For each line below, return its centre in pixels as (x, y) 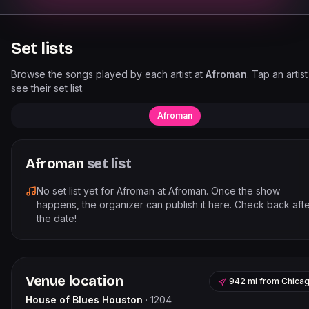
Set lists (42, 48)
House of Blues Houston (84, 300)
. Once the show (243, 191)
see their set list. (48, 88)
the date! (57, 218)
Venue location (74, 281)
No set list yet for (77, 191)
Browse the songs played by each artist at (108, 74)
